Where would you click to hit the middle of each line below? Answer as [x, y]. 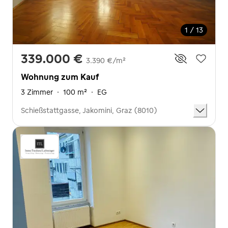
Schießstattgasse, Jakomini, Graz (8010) [89, 110]
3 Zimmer [37, 92]
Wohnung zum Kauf [60, 77]
